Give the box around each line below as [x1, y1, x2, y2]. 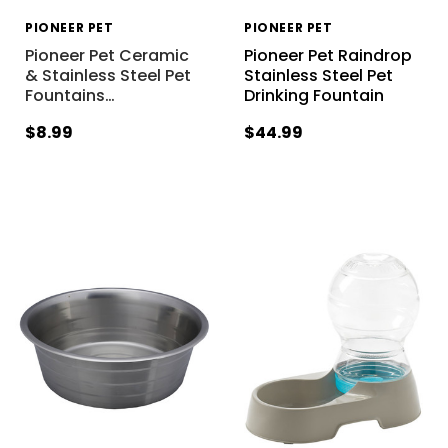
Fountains [24, 84, 105, 108]
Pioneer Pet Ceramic [24, 44, 189, 68]
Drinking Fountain [243, 84, 384, 108]
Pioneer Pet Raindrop [243, 44, 412, 68]
